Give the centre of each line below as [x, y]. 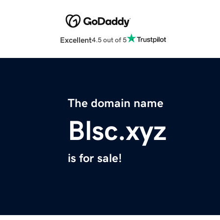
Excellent [76, 40]
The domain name [116, 103]
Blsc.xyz [117, 131]
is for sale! [95, 158]
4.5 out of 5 [109, 40]
